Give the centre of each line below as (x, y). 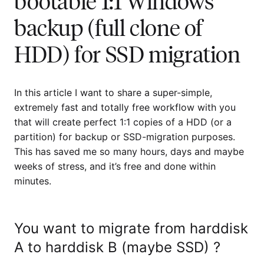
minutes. (33, 181)
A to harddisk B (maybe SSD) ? (117, 247)
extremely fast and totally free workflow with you (125, 107)
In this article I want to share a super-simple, (113, 92)
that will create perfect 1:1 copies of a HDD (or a (123, 122)
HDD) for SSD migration (127, 53)
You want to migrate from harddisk (131, 228)
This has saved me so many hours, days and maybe (129, 151)
